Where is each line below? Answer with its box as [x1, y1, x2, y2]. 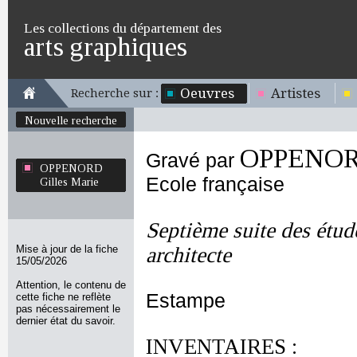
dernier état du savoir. [16, 315, 116, 327]
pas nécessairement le [16, 303, 120, 315]
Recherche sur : [71, 87, 159, 100]
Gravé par [146, 150, 240, 171]
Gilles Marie [40, 175, 99, 188]
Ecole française [146, 174, 284, 195]
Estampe [146, 290, 226, 312]
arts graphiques [24, 32, 187, 61]
